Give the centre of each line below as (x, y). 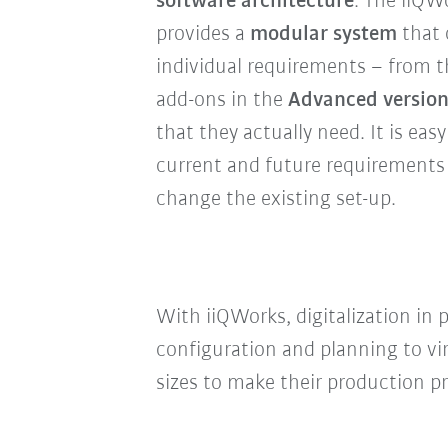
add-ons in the (221, 100)
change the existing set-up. (275, 199)
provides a (202, 34)
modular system (323, 34)
